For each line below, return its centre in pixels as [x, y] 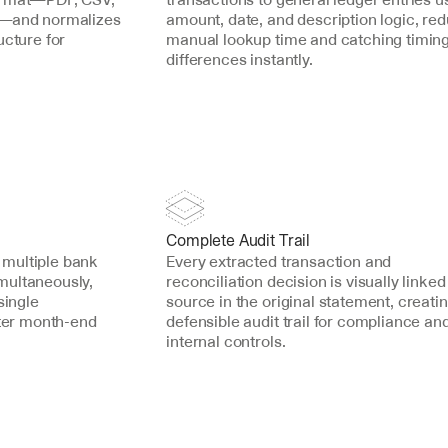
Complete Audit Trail [238, 240]
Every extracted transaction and [279, 261]
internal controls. [226, 341]
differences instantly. [239, 59]
